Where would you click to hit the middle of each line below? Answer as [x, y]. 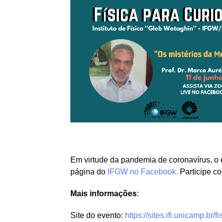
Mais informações [104, 193]
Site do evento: [98, 215]
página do [89, 171]
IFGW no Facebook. [143, 171]
